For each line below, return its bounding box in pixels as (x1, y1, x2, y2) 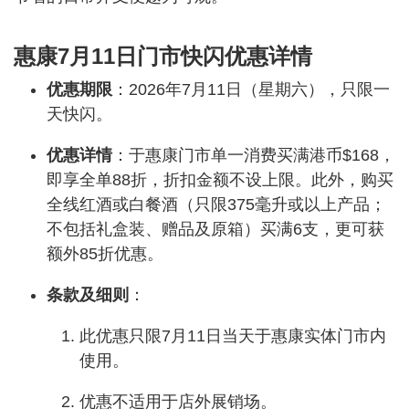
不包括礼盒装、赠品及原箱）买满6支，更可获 (47, 219, 384, 238)
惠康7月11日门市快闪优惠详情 (14, 43, 312, 68)
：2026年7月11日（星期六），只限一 (112, 79, 390, 99)
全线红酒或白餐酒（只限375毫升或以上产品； (47, 194, 386, 214)
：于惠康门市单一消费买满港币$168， (112, 145, 395, 164)
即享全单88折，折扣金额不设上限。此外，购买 (47, 170, 393, 189)
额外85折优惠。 (47, 244, 163, 263)
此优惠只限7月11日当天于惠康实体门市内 (79, 326, 386, 345)
